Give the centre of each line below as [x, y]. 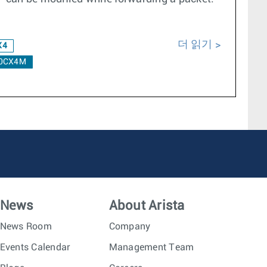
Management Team [151, 247]
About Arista [147, 206]
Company [130, 226]
